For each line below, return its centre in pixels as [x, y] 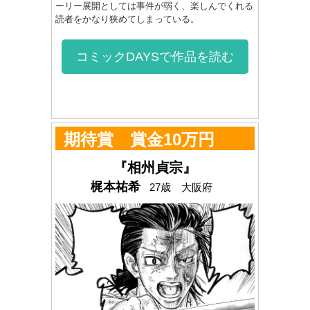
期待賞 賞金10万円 [139, 140]
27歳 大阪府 [181, 188]
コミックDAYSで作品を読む [155, 57]
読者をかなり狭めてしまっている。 [127, 19]
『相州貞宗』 [155, 168]
